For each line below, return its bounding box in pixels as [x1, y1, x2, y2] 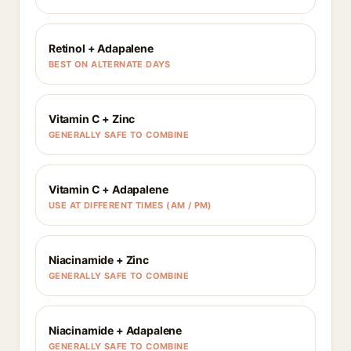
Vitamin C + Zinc [49, 112, 136, 125]
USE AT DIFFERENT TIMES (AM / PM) [49, 200, 212, 211]
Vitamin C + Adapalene [49, 183, 168, 196]
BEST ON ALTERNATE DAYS [49, 59, 171, 70]
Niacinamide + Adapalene [49, 324, 183, 337]
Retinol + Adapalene [49, 42, 154, 55]
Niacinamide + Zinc [49, 253, 149, 266]
